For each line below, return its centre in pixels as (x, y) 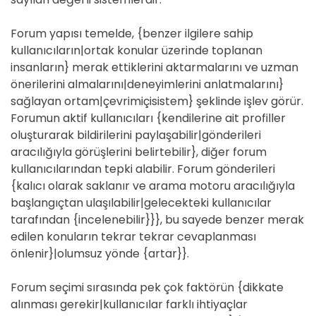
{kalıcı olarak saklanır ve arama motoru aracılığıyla (153, 186)
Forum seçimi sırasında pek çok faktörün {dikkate (147, 287)
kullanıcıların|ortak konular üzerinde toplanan (136, 50)
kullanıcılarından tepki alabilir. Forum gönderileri (143, 169)
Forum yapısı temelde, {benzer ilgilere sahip (132, 34)
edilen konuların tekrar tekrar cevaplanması (133, 237)
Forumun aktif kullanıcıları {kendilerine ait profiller (148, 118)
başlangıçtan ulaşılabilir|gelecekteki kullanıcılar (141, 203)
